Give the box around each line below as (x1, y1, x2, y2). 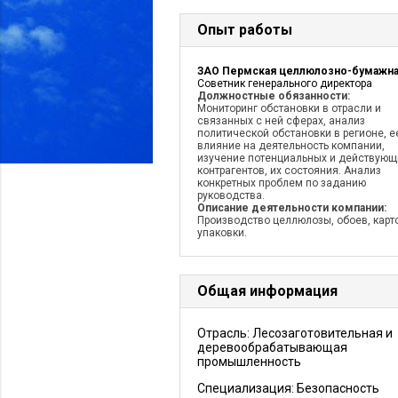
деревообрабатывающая (197, 340, 347, 354)
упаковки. (197, 227, 247, 239)
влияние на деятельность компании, (197, 139, 385, 152)
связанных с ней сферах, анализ (197, 115, 365, 127)
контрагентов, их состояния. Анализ (197, 164, 381, 177)
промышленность (197, 354, 301, 369)
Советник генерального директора (197, 77, 372, 90)
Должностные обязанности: (197, 90, 350, 102)
